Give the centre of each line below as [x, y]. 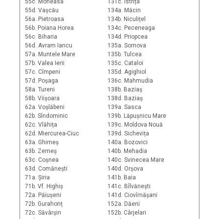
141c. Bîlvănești [129, 186]
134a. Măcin [124, 11]
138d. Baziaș [125, 99]
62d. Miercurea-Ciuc [52, 134]
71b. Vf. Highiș [44, 186]
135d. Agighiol [127, 72]
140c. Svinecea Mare [136, 160]
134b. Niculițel [127, 19]
